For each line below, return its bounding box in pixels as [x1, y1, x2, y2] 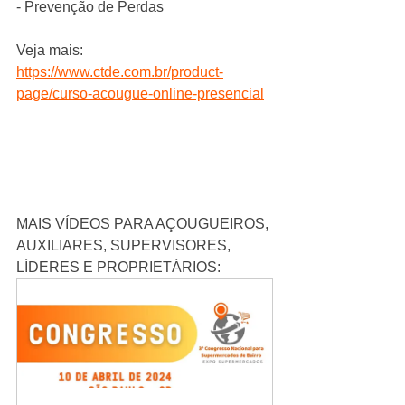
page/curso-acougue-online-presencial [16, 85, 264, 101]
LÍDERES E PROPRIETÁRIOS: [16, 259, 221, 275]
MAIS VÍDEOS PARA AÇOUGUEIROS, [16, 215, 272, 231]
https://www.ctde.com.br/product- [16, 63, 223, 80]
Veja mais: [16, 42, 87, 58]
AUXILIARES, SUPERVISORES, [16, 237, 234, 253]
